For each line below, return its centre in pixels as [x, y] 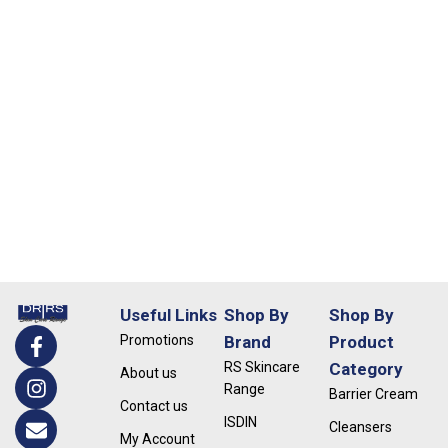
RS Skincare [262, 367]
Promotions [156, 340]
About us [148, 373]
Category [365, 369]
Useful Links [168, 315]
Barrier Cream [373, 394]
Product [361, 342]
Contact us [153, 406]
